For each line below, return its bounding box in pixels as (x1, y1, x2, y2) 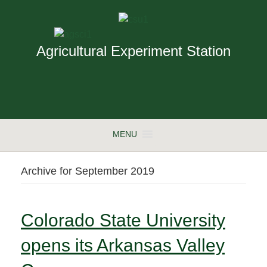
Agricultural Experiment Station (36, 42, 231, 59)
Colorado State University (21, 210, 225, 230)
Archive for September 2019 (21, 165, 154, 177)
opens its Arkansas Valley (21, 235, 225, 255)
